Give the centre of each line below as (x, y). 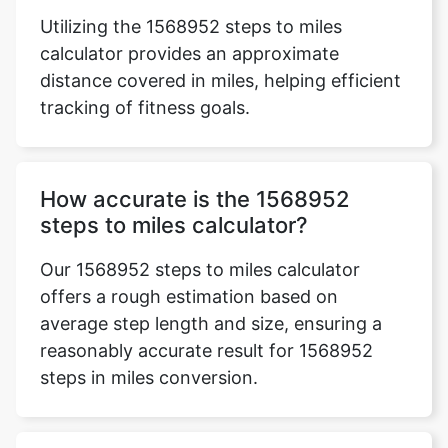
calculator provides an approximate (189, 53)
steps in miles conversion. (149, 377)
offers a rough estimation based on (189, 296)
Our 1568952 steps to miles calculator (200, 269)
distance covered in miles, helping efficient (220, 80)
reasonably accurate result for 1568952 (206, 350)
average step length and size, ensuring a (211, 323)
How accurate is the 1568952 (195, 199)
